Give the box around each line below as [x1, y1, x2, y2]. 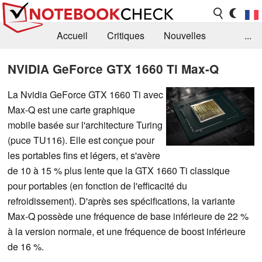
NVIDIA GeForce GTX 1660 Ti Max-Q [8, 60, 219, 77]
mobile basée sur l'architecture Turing [8, 118, 163, 132]
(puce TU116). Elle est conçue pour [8, 133, 154, 147]
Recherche [9, 80, 55, 94]
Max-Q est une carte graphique [8, 102, 135, 116]
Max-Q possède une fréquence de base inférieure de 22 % [8, 209, 249, 223]
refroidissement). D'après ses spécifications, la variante [8, 194, 235, 208]
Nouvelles [164, 29, 206, 43]
